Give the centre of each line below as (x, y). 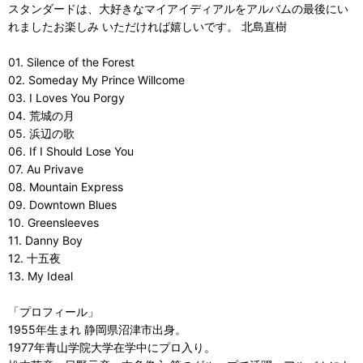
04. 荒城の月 (41, 115)
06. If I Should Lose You (71, 151)
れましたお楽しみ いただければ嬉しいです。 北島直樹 (147, 26)
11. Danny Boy (45, 240)
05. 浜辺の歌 (41, 133)
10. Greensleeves (53, 222)
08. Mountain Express (66, 187)
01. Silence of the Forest (71, 62)
